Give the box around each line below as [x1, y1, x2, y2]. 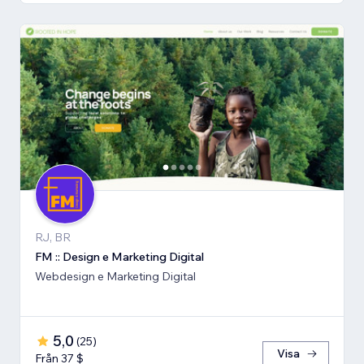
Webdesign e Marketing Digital [35, 268, 196, 284]
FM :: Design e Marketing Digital [35, 249, 204, 264]
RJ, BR [35, 229, 71, 245]
